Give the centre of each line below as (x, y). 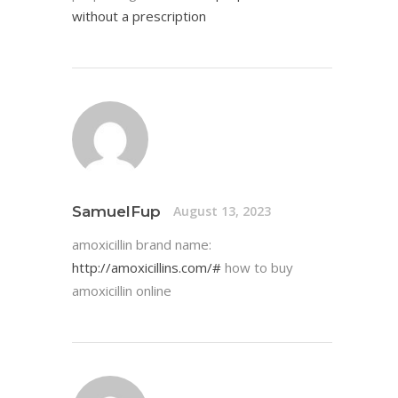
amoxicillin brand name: (142, 244)
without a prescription (139, 16)
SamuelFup (116, 211)
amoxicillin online (122, 290)
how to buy (257, 267)
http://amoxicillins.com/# (147, 267)
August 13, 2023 (222, 211)
